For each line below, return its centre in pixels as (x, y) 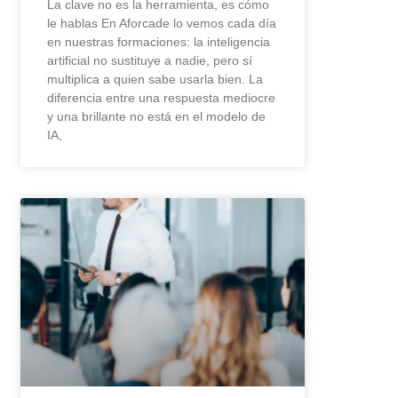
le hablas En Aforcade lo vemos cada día (162, 24)
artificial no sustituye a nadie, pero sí (150, 61)
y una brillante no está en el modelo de (157, 117)
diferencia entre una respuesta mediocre (162, 98)
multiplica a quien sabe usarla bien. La (155, 80)
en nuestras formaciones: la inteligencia (159, 42)
